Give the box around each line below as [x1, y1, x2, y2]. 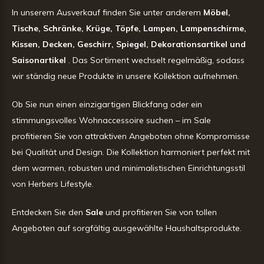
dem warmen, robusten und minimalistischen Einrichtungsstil [12, 162, 245, 173]
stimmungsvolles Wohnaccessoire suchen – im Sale [12, 114, 211, 126]
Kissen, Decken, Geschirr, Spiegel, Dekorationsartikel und [12, 38, 246, 49]
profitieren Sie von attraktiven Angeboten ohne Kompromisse [12, 130, 250, 141]
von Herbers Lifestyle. [12, 178, 94, 189]
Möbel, [203, 6, 230, 18]
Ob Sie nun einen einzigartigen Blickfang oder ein [12, 98, 202, 110]
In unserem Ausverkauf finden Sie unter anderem [12, 6, 203, 18]
